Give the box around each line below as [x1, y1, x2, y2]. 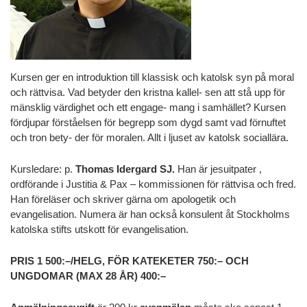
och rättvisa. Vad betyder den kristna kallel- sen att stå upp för [10, 86, 285, 99]
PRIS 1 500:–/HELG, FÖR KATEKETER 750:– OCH [10, 255, 249, 267]
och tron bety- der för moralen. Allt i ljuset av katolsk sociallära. [10, 132, 288, 144]
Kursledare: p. [10, 163, 75, 175]
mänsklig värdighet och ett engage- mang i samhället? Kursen [10, 101, 286, 114]
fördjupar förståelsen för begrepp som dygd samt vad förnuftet [10, 116, 286, 129]
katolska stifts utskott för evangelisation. [10, 223, 188, 236]
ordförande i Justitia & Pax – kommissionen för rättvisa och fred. [10, 178, 296, 191]
